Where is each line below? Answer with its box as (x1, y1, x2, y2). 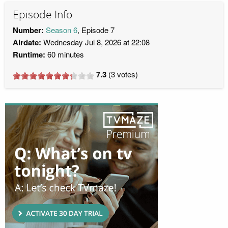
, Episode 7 (77, 24, 115, 36)
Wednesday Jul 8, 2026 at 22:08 (41, 37, 150, 48)
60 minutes (45, 49, 84, 60)
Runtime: (13, 49, 45, 61)
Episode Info (13, 8, 72, 21)
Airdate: (13, 37, 41, 48)
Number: (13, 24, 44, 36)
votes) (115, 69, 138, 80)
